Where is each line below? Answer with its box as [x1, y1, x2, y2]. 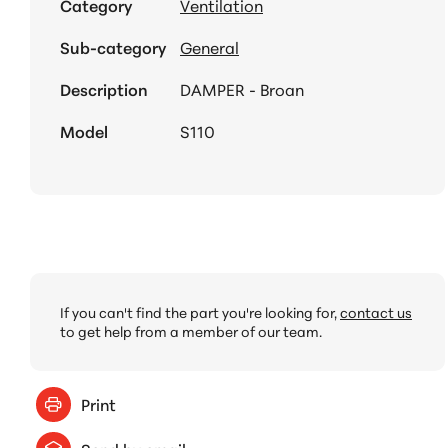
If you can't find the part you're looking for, [60, 301, 340, 322]
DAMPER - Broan [180, 77, 304, 101]
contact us [340, 301, 412, 322]
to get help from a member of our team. [60, 320, 322, 341]
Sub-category [60, 35, 166, 59]
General [180, 35, 239, 59]
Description [60, 77, 148, 101]
